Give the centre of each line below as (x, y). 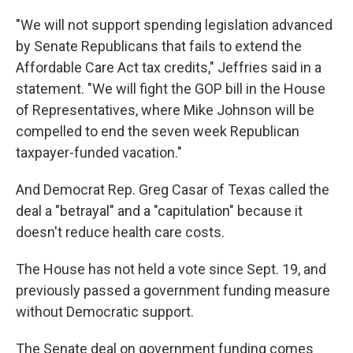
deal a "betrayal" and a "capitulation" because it (159, 211)
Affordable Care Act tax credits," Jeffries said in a (169, 67)
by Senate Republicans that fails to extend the (159, 46)
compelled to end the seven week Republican (158, 131)
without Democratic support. (105, 312)
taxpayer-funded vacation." (99, 152)
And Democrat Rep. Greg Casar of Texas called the (173, 190)
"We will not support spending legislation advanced (174, 25)
